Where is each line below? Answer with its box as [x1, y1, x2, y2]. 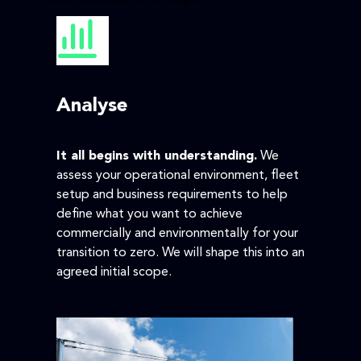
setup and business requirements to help [56, 189, 288, 202]
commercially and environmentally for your [56, 227, 298, 241]
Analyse [56, 97, 128, 117]
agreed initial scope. [56, 266, 172, 280]
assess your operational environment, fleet [56, 169, 299, 183]
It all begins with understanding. [56, 150, 257, 164]
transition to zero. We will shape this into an [56, 247, 305, 260]
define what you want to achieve [56, 208, 243, 222]
